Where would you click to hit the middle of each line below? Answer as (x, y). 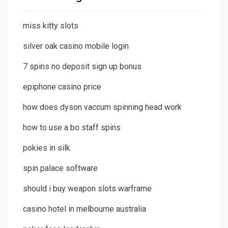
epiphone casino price (62, 87)
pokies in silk (47, 148)
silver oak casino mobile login (76, 46)
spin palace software (60, 168)
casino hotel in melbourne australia (84, 209)
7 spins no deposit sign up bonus (82, 67)
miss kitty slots (51, 26)
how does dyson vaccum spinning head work (102, 107)
